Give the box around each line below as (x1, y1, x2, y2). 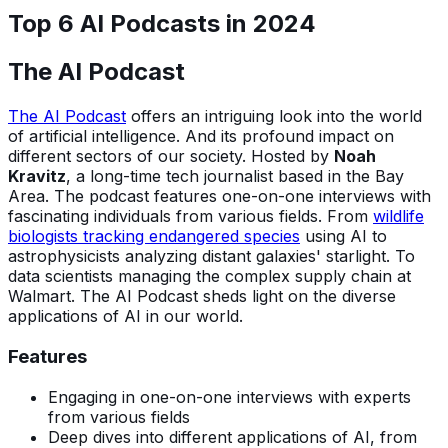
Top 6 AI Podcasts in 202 (8, 8, 299, 38)
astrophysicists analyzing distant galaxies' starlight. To (8, 246, 415, 267)
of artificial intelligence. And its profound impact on (8, 126, 394, 147)
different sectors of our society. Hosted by (8, 146, 334, 167)
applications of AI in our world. (8, 306, 243, 327)
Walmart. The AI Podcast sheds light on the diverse (8, 286, 396, 307)
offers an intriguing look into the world (126, 106, 422, 127)
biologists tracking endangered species (8, 226, 300, 247)
